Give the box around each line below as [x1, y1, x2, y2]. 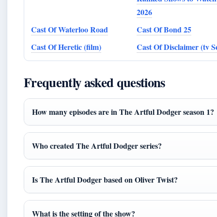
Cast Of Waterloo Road [31, 23, 108, 35]
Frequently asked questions [24, 72, 165, 92]
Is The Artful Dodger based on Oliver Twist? [32, 173, 178, 185]
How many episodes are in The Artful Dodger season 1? [32, 106, 214, 117]
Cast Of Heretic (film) [31, 41, 101, 52]
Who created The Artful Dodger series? [32, 139, 162, 151]
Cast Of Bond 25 [136, 23, 191, 35]
